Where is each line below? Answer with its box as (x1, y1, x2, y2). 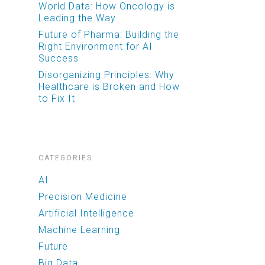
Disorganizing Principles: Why (38, 69, 175, 80)
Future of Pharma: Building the (38, 28, 180, 40)
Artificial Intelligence (38, 207, 135, 219)
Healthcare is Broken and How (38, 80, 180, 92)
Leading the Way (38, 12, 117, 24)
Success (38, 52, 79, 64)
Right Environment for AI (38, 40, 153, 52)
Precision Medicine (38, 190, 128, 202)
